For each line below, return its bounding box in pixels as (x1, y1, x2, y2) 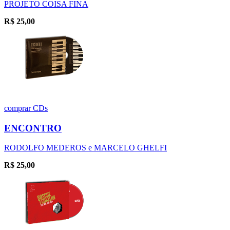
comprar (4, 103, 33, 112)
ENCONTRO (4, 122, 62, 133)
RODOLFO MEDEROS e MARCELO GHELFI (4, 143, 167, 152)
